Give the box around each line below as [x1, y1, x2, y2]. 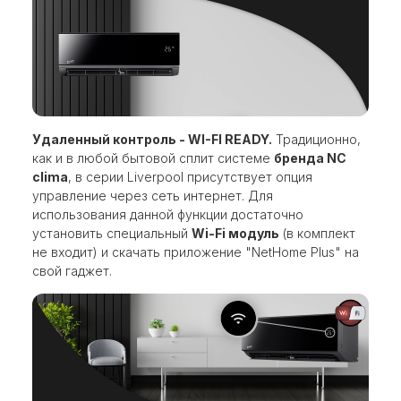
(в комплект [279, 226, 355, 242]
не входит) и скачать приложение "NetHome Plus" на [32, 244, 359, 260]
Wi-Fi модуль [192, 226, 279, 242]
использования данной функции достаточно [32, 207, 303, 223]
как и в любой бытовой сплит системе [32, 150, 274, 166]
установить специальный [32, 226, 192, 242]
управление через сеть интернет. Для [32, 188, 273, 204]
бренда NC [274, 150, 346, 166]
